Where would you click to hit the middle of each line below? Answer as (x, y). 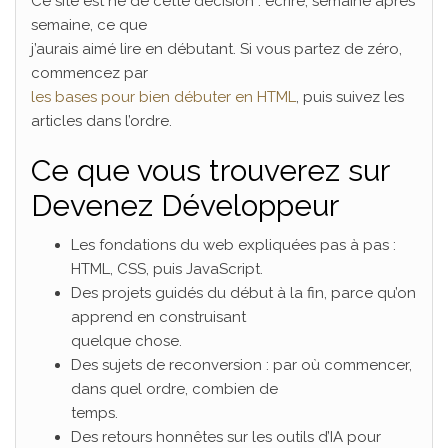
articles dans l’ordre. (101, 121)
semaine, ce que (89, 25)
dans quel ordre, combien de (174, 389)
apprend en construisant (158, 317)
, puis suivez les (350, 97)
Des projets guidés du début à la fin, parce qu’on (243, 293)
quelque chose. (126, 341)
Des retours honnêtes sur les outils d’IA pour (226, 437)
